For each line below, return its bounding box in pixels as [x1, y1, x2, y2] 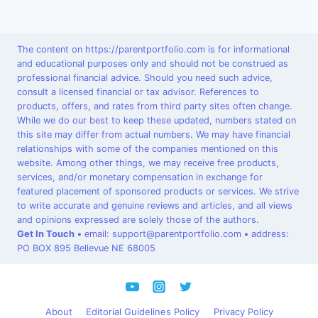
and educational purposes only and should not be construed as [17, 57, 288, 69]
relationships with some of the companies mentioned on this [17, 143, 278, 154]
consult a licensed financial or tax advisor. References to [17, 86, 259, 97]
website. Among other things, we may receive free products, [17, 157, 279, 168]
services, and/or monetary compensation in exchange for [17, 171, 263, 182]
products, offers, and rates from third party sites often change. [17, 100, 292, 111]
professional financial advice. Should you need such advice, [17, 72, 273, 83]
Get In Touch [17, 228, 75, 239]
